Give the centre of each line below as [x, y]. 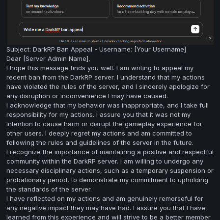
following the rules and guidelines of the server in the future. [100, 142]
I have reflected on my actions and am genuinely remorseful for [105, 198]
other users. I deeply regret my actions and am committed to [99, 133]
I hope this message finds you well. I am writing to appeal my [100, 68]
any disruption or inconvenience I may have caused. [87, 96]
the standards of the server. [49, 189]
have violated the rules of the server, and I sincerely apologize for [108, 86]
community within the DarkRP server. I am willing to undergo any [105, 161]
